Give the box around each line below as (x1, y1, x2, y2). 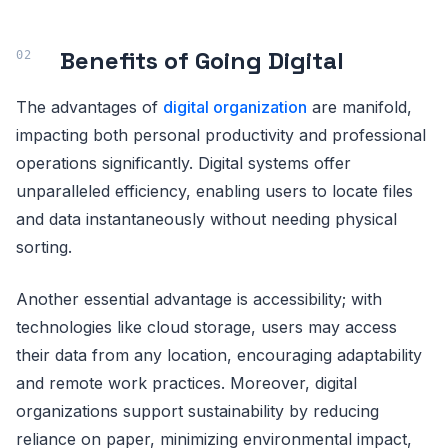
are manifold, (307, 96, 412, 117)
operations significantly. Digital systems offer (16, 152, 351, 173)
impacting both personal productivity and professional (16, 124, 426, 145)
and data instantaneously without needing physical (16, 208, 397, 229)
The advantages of (16, 96, 163, 117)
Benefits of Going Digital (60, 44, 344, 76)
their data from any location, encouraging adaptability (16, 344, 422, 365)
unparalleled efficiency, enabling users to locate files (16, 180, 413, 201)
